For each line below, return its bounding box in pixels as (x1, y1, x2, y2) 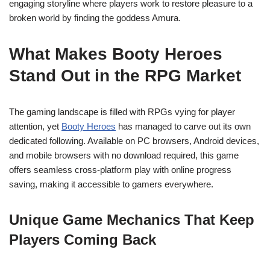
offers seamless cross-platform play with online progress (9, 165, 231, 175)
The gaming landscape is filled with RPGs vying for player (9, 107, 235, 117)
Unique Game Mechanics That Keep (9, 212, 254, 228)
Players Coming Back (9, 231, 156, 248)
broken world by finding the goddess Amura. (9, 13, 181, 23)
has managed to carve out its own (116, 121, 251, 131)
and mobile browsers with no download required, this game (9, 150, 239, 160)
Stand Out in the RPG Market (9, 66, 241, 85)
